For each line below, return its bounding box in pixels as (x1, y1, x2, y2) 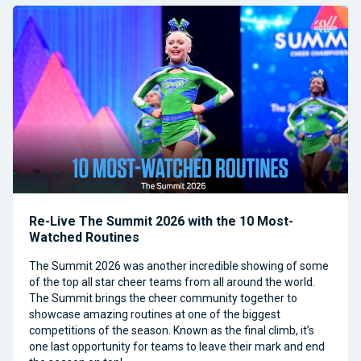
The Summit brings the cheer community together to (29, 291, 297, 305)
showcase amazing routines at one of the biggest (29, 307, 280, 321)
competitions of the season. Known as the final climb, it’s (29, 323, 314, 337)
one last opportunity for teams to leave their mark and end (29, 339, 325, 353)
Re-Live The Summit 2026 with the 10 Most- (29, 213, 293, 229)
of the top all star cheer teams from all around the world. (29, 275, 315, 288)
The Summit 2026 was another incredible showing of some (29, 259, 329, 272)
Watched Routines (29, 229, 139, 245)
